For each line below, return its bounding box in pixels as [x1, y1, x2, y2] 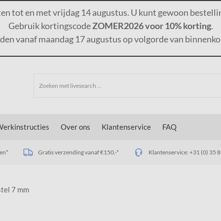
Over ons [61, 122, 90, 131]
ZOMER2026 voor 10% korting [92, 20, 211, 31]
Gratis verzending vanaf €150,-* [38, 148, 119, 156]
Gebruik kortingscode [8, 20, 92, 31]
